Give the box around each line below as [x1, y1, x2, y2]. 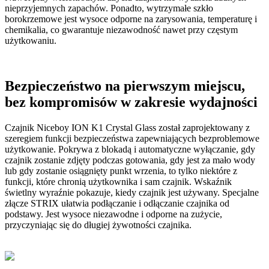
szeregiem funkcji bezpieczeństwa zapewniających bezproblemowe [5, 133, 259, 144]
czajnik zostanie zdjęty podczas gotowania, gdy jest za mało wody [5, 155, 255, 166]
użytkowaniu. [5, 35, 56, 46]
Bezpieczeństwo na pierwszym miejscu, [5, 78, 245, 94]
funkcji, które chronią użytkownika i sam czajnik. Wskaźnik [5, 177, 232, 187]
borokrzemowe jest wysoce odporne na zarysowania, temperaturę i [5, 13, 257, 24]
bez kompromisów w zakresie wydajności [5, 94, 258, 110]
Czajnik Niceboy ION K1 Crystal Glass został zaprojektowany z [5, 122, 250, 133]
